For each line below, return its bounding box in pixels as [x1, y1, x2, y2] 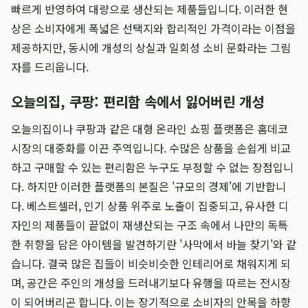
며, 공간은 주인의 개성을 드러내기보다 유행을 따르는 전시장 [11, 274, 291, 291]
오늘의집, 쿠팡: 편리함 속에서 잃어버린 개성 [11, 91, 264, 111]
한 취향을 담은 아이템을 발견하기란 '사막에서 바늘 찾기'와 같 [11, 236, 296, 252]
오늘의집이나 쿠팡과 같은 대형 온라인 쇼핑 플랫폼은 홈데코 [11, 120, 288, 137]
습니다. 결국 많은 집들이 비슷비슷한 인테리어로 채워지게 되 [11, 255, 291, 272]
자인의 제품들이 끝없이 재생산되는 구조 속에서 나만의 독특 [11, 217, 288, 233]
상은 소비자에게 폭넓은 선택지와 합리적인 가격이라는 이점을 [11, 20, 296, 36]
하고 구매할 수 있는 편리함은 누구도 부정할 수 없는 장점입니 [11, 159, 294, 175]
